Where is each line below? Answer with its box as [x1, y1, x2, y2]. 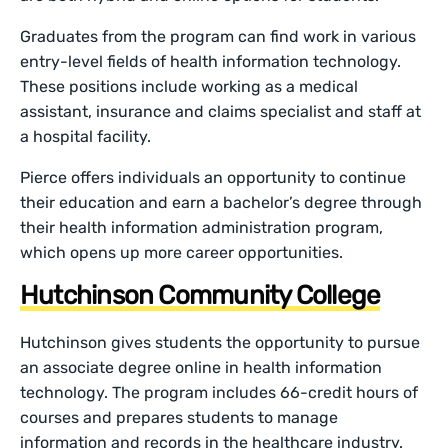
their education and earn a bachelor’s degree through [20, 192, 423, 212]
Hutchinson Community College [20, 279, 381, 311]
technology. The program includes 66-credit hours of [20, 382, 419, 402]
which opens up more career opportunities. [20, 242, 348, 262]
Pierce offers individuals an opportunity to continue [20, 167, 407, 187]
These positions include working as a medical [20, 76, 359, 96]
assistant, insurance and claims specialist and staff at [20, 101, 422, 121]
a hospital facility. [20, 126, 152, 146]
